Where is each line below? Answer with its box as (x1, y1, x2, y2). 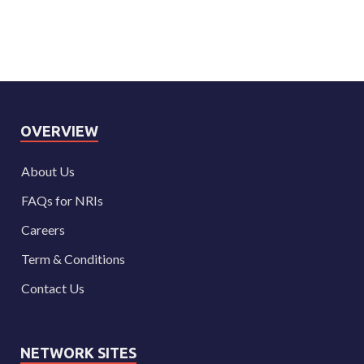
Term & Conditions (21, 251, 125, 267)
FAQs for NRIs (21, 193, 103, 209)
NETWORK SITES (20, 344, 136, 362)
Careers (21, 222, 65, 238)
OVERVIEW (20, 123, 98, 140)
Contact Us (21, 280, 84, 297)
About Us (21, 163, 75, 180)
